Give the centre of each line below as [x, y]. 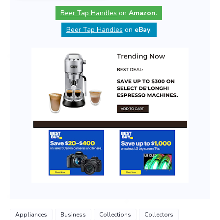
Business [73, 214]
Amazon [142, 13]
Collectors [159, 214]
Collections [115, 214]
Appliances [31, 214]
